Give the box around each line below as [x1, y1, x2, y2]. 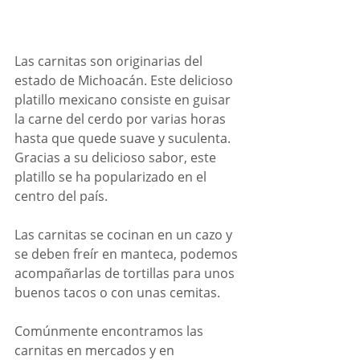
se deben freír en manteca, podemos [14, 245, 241, 264]
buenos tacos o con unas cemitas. [14, 284, 220, 302]
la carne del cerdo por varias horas [14, 110, 229, 129]
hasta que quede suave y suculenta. [14, 129, 234, 148]
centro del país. [14, 187, 114, 206]
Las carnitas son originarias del [14, 52, 206, 71]
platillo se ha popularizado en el [14, 168, 210, 186]
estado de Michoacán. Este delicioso [14, 72, 236, 90]
